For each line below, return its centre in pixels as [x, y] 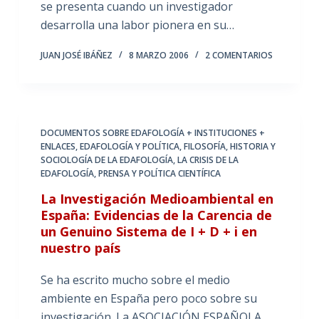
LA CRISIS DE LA [208, 159]
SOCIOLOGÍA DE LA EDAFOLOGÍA [106, 159]
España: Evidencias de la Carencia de [156, 215]
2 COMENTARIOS [239, 55]
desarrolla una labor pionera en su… [137, 25]
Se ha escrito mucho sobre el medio [135, 279]
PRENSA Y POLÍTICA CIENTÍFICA [159, 173]
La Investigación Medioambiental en [157, 198]
